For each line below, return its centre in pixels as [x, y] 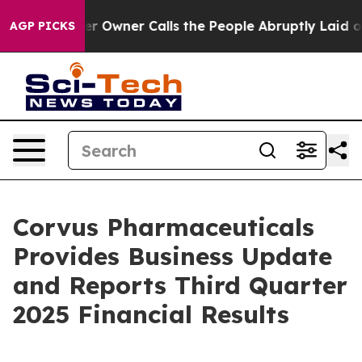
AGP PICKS [42, 26]
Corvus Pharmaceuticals [164, 227]
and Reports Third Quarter [180, 285]
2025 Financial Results [151, 314]
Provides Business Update [173, 256]
